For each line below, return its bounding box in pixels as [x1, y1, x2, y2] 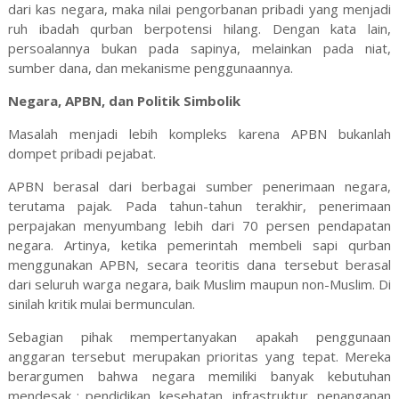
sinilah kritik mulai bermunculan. [7, 295, 195, 313]
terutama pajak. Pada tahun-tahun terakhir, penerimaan [7, 197, 392, 216]
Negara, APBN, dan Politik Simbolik [7, 92, 240, 110]
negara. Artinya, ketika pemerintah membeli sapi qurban [7, 236, 392, 255]
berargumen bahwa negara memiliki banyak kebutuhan [7, 367, 392, 386]
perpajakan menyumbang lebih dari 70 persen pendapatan [7, 216, 392, 235]
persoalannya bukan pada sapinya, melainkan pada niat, [7, 39, 392, 58]
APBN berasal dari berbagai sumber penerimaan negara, [7, 177, 392, 196]
